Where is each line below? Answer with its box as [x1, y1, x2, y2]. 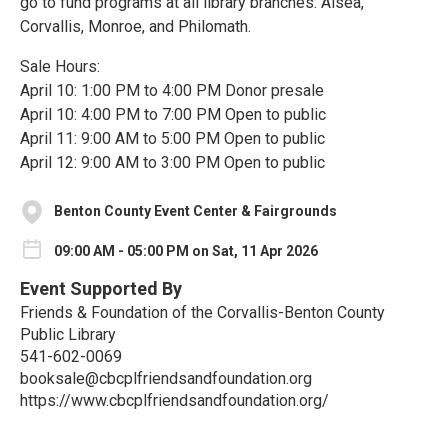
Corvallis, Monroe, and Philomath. [20, 16, 251, 36]
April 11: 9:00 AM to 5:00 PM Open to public [20, 128, 325, 148]
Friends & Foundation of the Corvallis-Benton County [20, 303, 385, 323]
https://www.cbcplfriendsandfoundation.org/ [20, 391, 329, 411]
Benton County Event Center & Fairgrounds [54, 203, 337, 220]
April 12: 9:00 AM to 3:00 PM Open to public [20, 152, 325, 172]
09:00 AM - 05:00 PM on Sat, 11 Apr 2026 [54, 242, 318, 259]
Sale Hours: [20, 56, 100, 76]
